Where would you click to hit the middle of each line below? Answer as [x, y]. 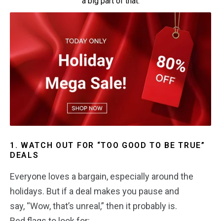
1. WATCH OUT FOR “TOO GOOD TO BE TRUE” [108, 145]
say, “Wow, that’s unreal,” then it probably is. [93, 206]
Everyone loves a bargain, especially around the [102, 176]
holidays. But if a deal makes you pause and [94, 191]
